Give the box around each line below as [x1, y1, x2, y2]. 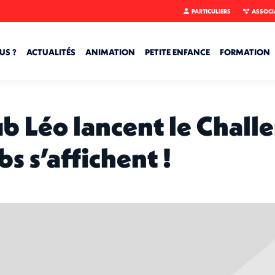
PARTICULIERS [192, 7, 231, 15]
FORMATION [220, 46, 270, 58]
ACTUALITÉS [26, 46, 76, 58]
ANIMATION [85, 46, 135, 58]
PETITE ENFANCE [145, 46, 210, 58]
